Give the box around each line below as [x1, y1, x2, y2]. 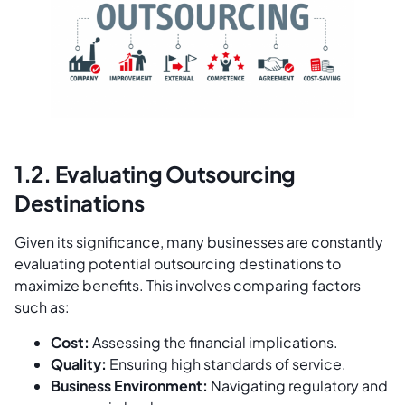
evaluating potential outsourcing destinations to [14, 254, 341, 274]
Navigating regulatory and [208, 375, 388, 395]
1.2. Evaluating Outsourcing [14, 160, 296, 188]
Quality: [51, 353, 107, 373]
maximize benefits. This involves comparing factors [14, 276, 361, 296]
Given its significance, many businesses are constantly [14, 232, 383, 252]
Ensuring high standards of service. [107, 353, 346, 373]
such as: [14, 297, 72, 317]
